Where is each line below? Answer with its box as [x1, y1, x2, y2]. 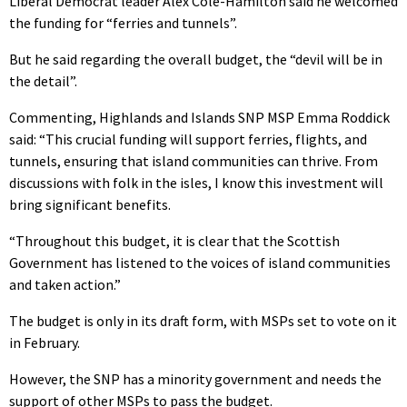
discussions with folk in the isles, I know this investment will [9, 173, 383, 192]
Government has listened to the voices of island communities [9, 253, 391, 272]
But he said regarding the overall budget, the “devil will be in [9, 49, 382, 68]
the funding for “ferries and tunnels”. [9, 13, 237, 32]
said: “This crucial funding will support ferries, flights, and [9, 129, 367, 148]
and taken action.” [9, 274, 121, 293]
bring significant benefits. [9, 194, 171, 213]
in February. [9, 333, 80, 352]
